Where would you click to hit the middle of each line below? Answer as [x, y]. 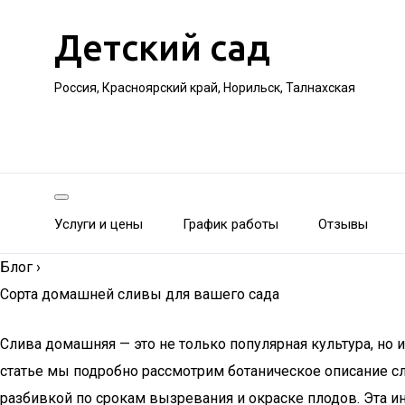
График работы [231, 224]
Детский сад [162, 47]
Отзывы [343, 224]
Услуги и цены [99, 224]
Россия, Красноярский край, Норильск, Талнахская [205, 88]
